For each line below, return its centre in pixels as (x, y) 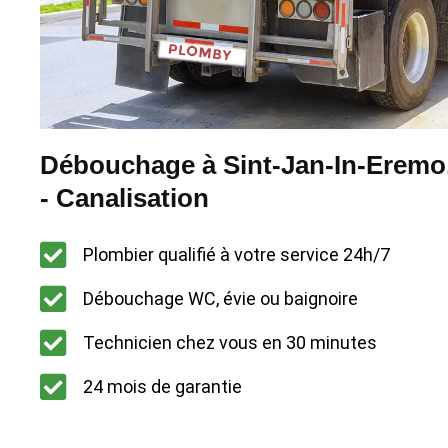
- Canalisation (124, 197)
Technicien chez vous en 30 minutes (229, 343)
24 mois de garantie (162, 387)
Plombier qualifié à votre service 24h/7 (236, 255)
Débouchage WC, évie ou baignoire (220, 299)
